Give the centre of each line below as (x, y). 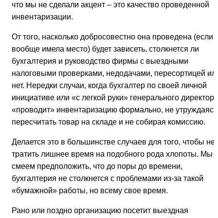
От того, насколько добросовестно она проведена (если (112, 37)
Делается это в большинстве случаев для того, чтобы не (113, 142)
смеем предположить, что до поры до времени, (97, 166)
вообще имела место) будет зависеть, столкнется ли (105, 49)
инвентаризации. (42, 17)
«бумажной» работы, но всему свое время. (90, 191)
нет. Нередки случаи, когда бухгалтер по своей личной (109, 86)
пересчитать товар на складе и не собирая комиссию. (109, 122)
